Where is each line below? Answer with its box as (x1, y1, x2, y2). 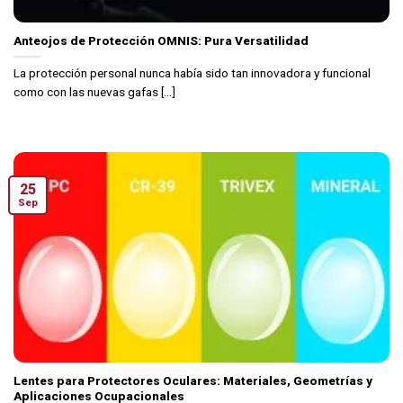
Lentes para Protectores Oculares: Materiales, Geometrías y (13, 373, 372, 389)
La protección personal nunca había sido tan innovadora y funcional (13, 66, 371, 81)
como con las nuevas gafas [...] (13, 85, 175, 100)
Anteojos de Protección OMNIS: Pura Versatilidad (13, 33, 309, 49)
